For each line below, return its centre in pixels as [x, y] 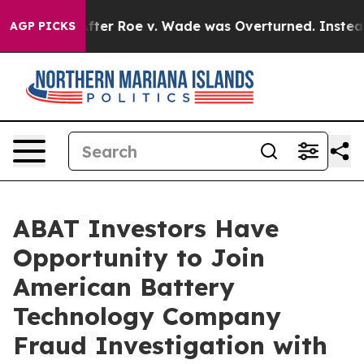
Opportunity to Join [139, 258]
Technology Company [147, 316]
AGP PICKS [43, 26]
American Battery [124, 287]
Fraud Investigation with [170, 345]
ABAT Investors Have [146, 228]
